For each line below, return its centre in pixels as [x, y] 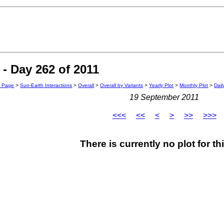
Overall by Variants [122, 85]
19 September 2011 [164, 97]
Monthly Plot [194, 85]
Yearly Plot [161, 85]
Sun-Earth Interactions [46, 85]
